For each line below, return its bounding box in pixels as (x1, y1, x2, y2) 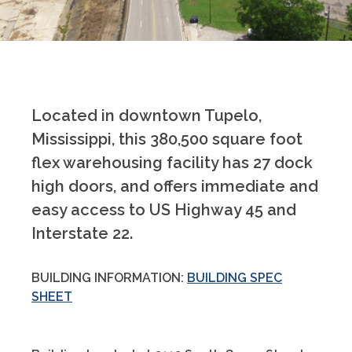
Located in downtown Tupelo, (31, 106, 262, 125)
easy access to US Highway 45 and (31, 200, 296, 219)
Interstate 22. (31, 224, 133, 243)
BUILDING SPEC (187, 270, 282, 285)
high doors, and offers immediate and (31, 177, 318, 196)
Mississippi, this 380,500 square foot (31, 130, 302, 148)
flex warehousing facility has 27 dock (31, 153, 313, 172)
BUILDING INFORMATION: (31, 270, 187, 285)
